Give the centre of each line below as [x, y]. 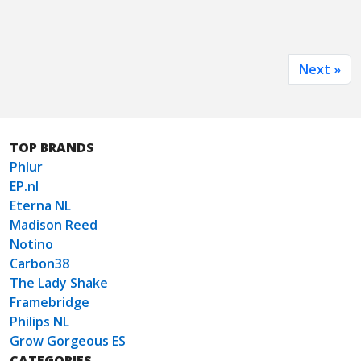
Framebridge [50, 303]
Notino [31, 245]
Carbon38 [39, 264]
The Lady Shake [59, 283]
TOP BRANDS [52, 148]
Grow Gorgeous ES [68, 341]
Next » [320, 70]
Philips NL [39, 322]
